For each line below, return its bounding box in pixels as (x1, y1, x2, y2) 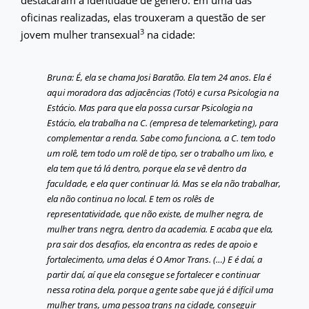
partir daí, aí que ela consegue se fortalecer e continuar (47, 268, 261, 280)
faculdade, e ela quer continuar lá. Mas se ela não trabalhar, (47, 177, 281, 189)
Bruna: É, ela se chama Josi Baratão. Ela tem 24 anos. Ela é (47, 71, 272, 83)
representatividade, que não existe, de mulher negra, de (47, 208, 263, 219)
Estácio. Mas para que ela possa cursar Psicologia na (47, 101, 253, 113)
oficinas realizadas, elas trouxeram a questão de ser (21, 10, 266, 24)
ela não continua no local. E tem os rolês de (47, 192, 215, 204)
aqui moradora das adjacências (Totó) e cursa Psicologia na (47, 86, 279, 98)
